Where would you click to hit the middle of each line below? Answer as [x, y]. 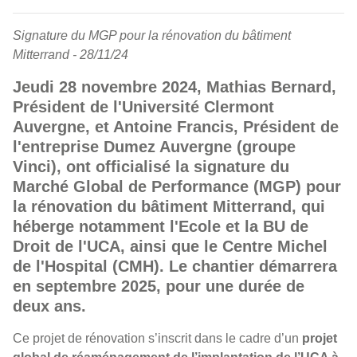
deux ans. [49, 306]
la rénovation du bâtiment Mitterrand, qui [169, 206]
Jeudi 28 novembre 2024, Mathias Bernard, [175, 87]
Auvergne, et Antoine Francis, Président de [176, 127]
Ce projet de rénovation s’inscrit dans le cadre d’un [157, 338]
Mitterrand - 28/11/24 [71, 55]
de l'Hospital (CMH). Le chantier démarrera [175, 266]
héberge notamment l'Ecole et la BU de [161, 226]
